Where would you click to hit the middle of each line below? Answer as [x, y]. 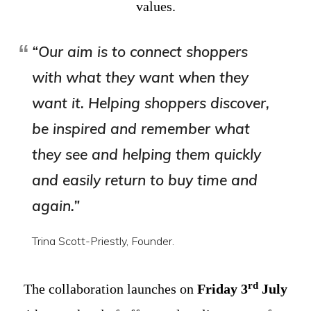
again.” [56, 205]
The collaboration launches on [110, 289]
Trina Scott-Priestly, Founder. [103, 241]
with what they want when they [141, 77]
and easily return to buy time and [145, 180]
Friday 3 [222, 289]
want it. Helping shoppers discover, [151, 103]
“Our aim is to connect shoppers [140, 51]
